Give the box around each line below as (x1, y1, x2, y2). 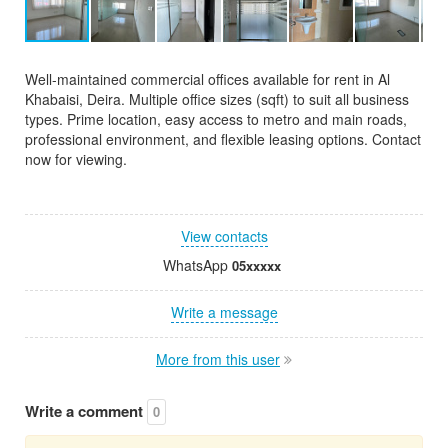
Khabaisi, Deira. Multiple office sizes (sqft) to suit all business (25, 88, 409, 109)
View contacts (180, 225, 268, 246)
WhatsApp (162, 254, 232, 275)
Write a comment (25, 399, 147, 422)
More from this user (156, 348, 280, 369)
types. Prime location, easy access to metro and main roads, (25, 108, 407, 129)
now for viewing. (25, 148, 127, 169)
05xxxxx (231, 255, 281, 275)
